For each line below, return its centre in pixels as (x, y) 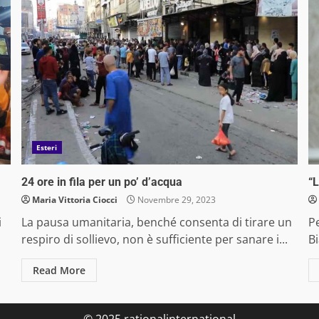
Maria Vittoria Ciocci (74, 200)
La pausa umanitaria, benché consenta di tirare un (156, 223)
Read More (59, 271)
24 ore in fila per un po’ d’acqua (101, 182)
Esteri (47, 148)
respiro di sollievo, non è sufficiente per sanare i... (154, 240)
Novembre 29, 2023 (175, 200)
